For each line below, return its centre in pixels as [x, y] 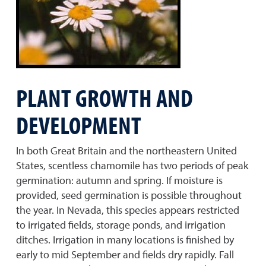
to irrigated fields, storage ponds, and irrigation [121, 225]
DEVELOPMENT [79, 125]
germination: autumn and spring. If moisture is [119, 180]
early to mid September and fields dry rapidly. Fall [125, 254]
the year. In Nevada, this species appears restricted [128, 210]
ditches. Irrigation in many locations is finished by [125, 240]
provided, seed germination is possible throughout [129, 195]
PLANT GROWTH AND [104, 97]
